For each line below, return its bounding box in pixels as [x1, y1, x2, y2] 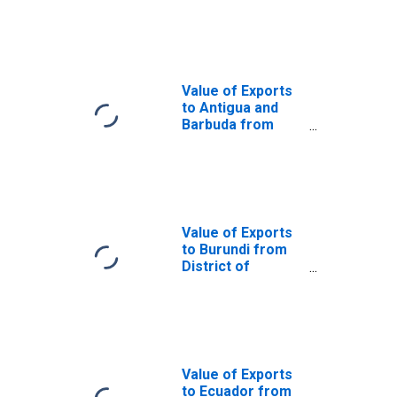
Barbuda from [182, 116, 274, 133]
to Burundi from [182, 241, 287, 258]
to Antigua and [182, 99, 278, 116]
